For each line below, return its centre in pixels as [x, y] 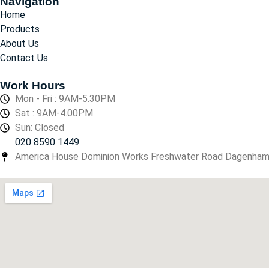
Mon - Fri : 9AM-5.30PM [65, 98]
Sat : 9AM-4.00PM [54, 113]
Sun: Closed [40, 127]
